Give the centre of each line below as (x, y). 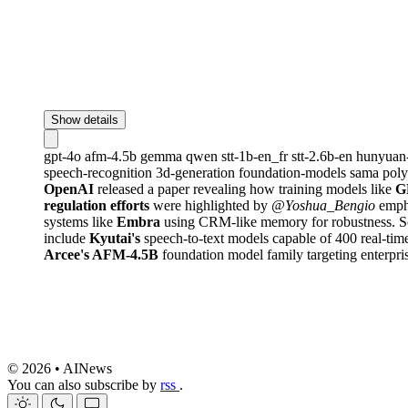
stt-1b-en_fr (256, 156)
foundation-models (294, 172)
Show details (85, 119)
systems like (80, 221)
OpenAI (69, 189)
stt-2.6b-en (324, 156)
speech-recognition (100, 172)
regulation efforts (97, 205)
